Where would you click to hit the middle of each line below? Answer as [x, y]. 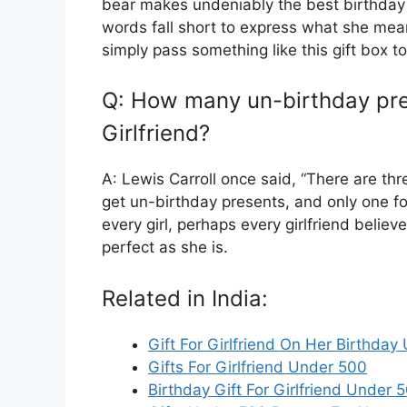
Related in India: [185, 298]
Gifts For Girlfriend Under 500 [258, 367]
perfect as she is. [165, 248]
